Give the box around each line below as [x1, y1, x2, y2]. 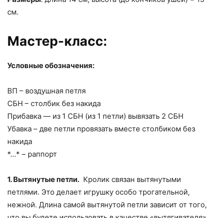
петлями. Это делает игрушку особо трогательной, [7, 187, 190, 197]
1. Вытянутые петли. [7, 174, 79, 184]
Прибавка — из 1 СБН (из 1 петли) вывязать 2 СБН [7, 111, 183, 121]
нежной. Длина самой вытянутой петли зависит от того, [7, 200, 207, 209]
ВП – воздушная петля [7, 86, 86, 95]
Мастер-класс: [7, 33, 107, 49]
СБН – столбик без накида [7, 98, 101, 108]
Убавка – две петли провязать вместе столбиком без [7, 124, 195, 133]
